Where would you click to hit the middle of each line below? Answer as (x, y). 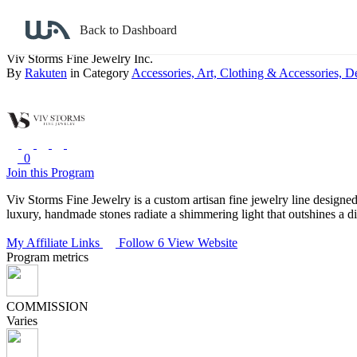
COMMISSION (47, 306)
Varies (22, 321)
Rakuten (46, 73)
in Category (99, 73)
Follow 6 (143, 243)
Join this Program (50, 173)
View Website (202, 243)
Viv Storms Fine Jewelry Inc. (80, 59)
